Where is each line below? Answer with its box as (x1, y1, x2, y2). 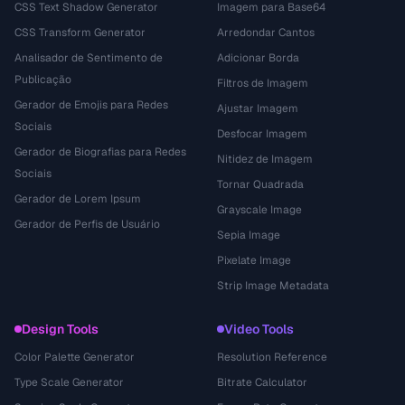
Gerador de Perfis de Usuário (14, 216, 160, 231)
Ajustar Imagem (217, 100, 298, 116)
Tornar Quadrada (217, 176, 304, 192)
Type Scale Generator (14, 374, 124, 390)
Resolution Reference (217, 349, 327, 364)
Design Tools (22, 320, 99, 337)
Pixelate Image (217, 252, 291, 268)
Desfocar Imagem (217, 126, 307, 141)
